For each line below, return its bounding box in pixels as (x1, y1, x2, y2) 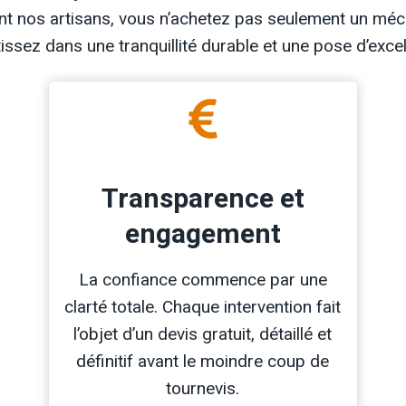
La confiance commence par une (78, 269, 327, 291)
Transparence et (101, 179, 304, 220)
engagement (124, 215, 281, 256)
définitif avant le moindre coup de (76, 351, 330, 372)
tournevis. (166, 378, 240, 400)
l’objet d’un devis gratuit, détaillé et (73, 324, 333, 345)
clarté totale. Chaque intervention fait (64, 296, 342, 318)
